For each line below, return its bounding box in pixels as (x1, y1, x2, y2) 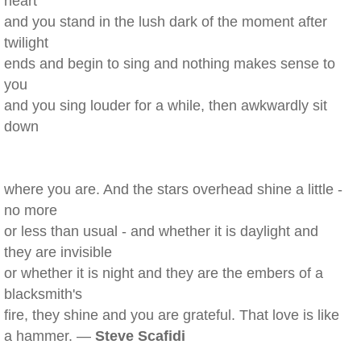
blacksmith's (4, 286, 82, 302)
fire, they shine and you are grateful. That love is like (4, 307, 339, 323)
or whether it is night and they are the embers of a (4, 265, 323, 281)
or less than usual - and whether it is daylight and (4, 223, 318, 239)
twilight (4, 35, 48, 51)
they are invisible (4, 244, 112, 260)
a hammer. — (4, 328, 95, 344)
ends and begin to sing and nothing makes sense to (4, 56, 335, 72)
